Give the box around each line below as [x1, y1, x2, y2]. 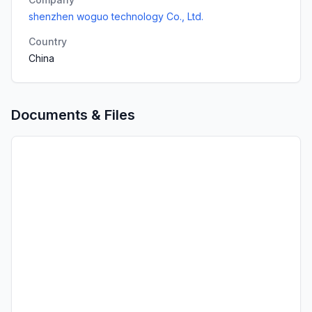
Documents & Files [11, 107, 135, 123]
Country [29, 36, 67, 47]
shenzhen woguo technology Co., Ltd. [29, 10, 203, 22]
